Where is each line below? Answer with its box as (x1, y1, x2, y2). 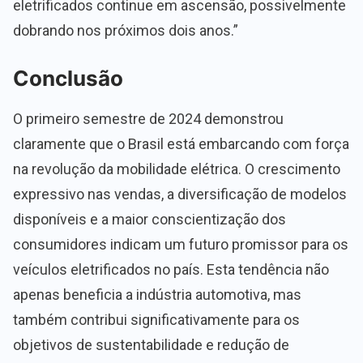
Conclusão (13, 66, 123, 92)
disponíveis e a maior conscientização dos (13, 211, 286, 228)
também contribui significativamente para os (13, 311, 300, 329)
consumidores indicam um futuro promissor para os (13, 236, 348, 254)
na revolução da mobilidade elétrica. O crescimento (13, 160, 340, 178)
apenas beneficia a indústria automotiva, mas (13, 286, 301, 304)
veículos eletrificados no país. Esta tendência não (13, 261, 329, 279)
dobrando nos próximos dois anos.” (13, 22, 238, 40)
